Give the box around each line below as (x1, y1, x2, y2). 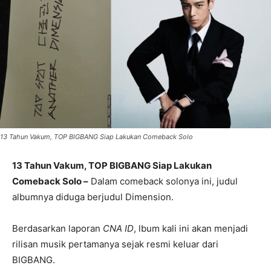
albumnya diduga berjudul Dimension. (12, 191, 174, 203)
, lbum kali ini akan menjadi (134, 222, 248, 234)
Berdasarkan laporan (12, 222, 103, 234)
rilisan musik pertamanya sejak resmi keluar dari (12, 238, 218, 250)
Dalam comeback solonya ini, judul (88, 175, 238, 187)
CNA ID (103, 222, 134, 234)
